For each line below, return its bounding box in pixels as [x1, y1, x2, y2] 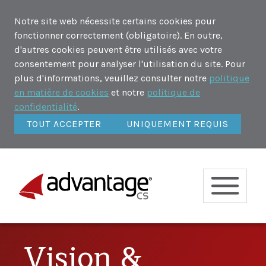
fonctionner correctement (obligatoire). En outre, [14, 30, 223, 41]
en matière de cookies [14, 87, 109, 98]
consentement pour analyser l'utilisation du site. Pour [14, 58, 245, 69]
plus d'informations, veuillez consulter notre [14, 72, 209, 84]
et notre [109, 87, 147, 98]
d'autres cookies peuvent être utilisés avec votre [14, 44, 222, 55]
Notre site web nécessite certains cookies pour [14, 15, 216, 27]
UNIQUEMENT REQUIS [126, 118, 229, 129]
